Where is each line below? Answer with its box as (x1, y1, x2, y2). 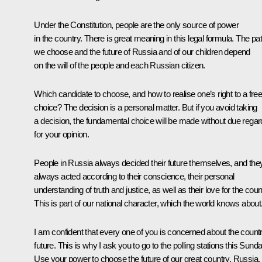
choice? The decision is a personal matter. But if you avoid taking (34, 102, 257, 112)
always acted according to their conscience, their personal (34, 171, 235, 181)
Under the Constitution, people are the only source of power (34, 19, 239, 30)
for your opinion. (34, 129, 89, 139)
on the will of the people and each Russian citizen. (34, 60, 205, 70)
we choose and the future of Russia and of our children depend (34, 46, 250, 57)
